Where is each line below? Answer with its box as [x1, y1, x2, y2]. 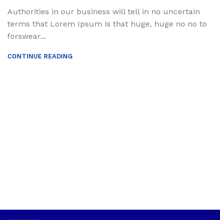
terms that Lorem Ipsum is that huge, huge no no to [7, 19, 207, 28]
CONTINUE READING [7, 53, 73, 60]
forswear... [7, 31, 46, 41]
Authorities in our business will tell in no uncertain [7, 7, 200, 16]
